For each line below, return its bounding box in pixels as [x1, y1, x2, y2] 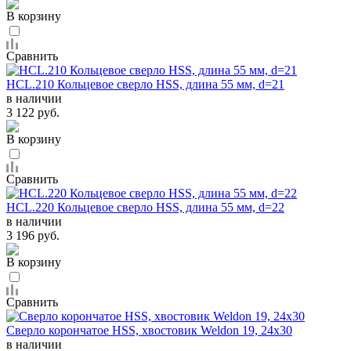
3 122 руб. [6, 105, 60, 119]
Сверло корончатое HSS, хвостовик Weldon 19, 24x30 [6, 323, 292, 337]
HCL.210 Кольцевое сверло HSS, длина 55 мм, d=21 [6, 77, 284, 91]
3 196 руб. [6, 228, 60, 242]
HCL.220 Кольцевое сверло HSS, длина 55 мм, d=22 [6, 200, 284, 214]
